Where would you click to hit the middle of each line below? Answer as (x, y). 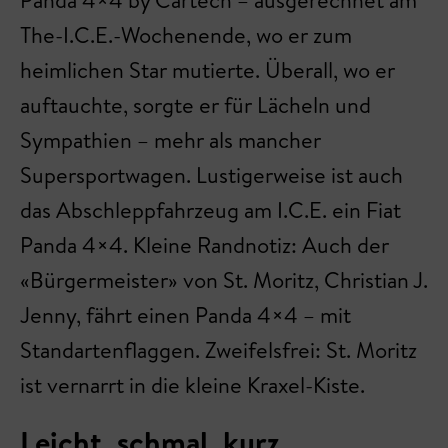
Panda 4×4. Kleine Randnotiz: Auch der (204, 244)
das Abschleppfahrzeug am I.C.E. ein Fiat (210, 209)
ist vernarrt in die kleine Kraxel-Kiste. (192, 384)
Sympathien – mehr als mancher (170, 139)
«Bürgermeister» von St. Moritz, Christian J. (224, 279)
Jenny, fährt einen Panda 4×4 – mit (185, 314)
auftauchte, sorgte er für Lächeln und (195, 104)
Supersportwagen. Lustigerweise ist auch (211, 174)
